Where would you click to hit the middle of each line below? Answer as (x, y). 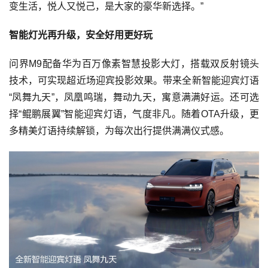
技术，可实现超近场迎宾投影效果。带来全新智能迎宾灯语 (134, 80)
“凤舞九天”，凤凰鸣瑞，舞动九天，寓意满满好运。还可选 (134, 97)
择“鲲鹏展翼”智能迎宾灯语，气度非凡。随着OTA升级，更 (134, 114)
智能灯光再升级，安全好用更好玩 (81, 35)
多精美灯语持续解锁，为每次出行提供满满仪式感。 (119, 130)
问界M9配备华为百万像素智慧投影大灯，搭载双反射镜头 (134, 63)
